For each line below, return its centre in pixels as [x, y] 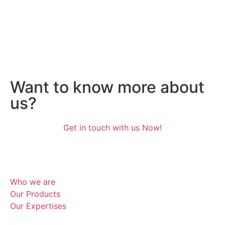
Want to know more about [107, 87]
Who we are [33, 182]
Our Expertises [38, 206]
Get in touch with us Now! [113, 127]
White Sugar [64, 14]
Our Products [35, 194]
